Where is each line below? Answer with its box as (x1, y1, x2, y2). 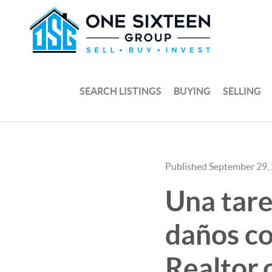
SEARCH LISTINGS (80, 85, 162, 97)
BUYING (174, 85, 211, 97)
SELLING (223, 85, 262, 97)
